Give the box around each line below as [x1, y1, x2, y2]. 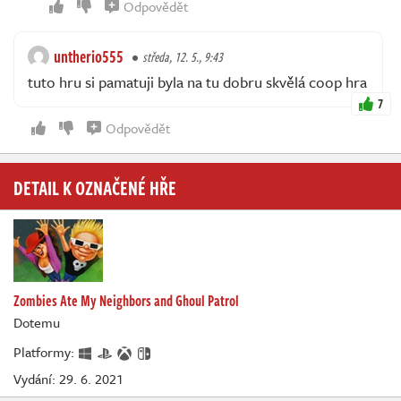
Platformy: [13, 341, 78, 362]
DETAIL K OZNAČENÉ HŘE [13, 172, 176, 201]
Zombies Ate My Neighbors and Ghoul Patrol [13, 289, 239, 311]
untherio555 [54, 44, 124, 68]
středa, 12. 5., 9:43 [142, 47, 223, 66]
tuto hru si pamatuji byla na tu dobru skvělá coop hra [28, 70, 367, 93]
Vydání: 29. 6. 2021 [13, 369, 124, 389]
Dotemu [13, 311, 60, 332]
